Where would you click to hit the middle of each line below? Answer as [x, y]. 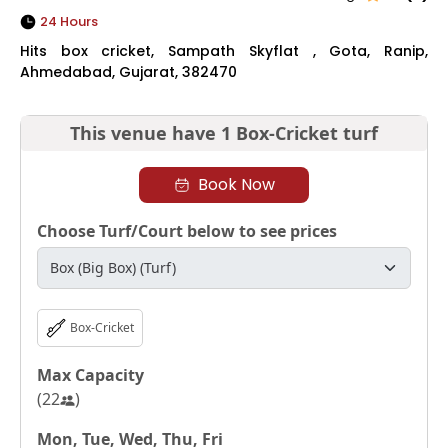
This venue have [143, 132]
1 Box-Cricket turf [299, 132]
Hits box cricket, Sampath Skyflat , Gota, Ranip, [224, 50]
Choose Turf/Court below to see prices [187, 230]
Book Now [236, 184]
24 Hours [69, 21]
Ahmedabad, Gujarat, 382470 [128, 71]
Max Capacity [90, 374]
